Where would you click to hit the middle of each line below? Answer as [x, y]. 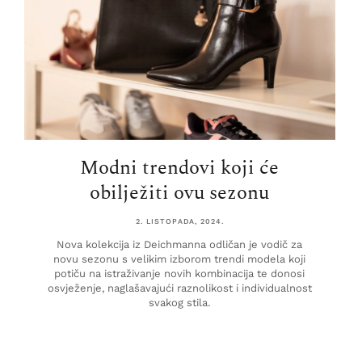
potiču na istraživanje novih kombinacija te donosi [180, 274]
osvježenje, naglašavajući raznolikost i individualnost [179, 288]
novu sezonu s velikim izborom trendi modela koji [180, 259]
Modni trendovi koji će [180, 168]
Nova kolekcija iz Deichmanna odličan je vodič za [180, 245]
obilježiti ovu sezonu [180, 194]
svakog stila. [180, 303]
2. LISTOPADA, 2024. [179, 222]
